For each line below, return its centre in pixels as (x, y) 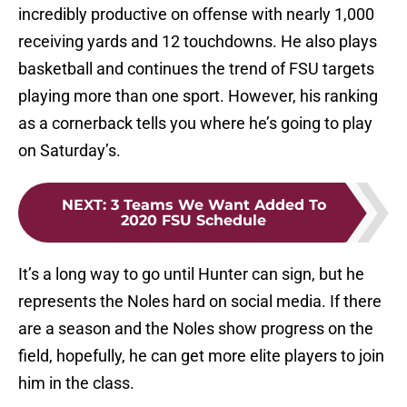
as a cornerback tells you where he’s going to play (195, 124)
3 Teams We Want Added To (218, 205)
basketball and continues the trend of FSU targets (196, 69)
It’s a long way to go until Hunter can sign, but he (191, 274)
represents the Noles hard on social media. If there (200, 302)
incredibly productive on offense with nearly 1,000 (196, 15)
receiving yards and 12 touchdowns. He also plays (198, 42)
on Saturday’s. (69, 151)
